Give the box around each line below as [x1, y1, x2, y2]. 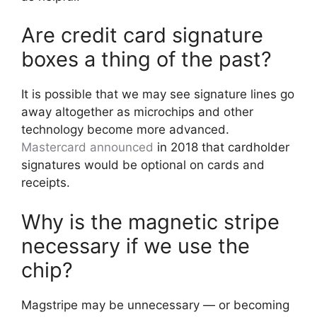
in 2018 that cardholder [154, 140, 289, 154]
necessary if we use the [21, 233, 250, 258]
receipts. [21, 175, 70, 190]
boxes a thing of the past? [21, 47, 272, 71]
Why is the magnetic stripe [21, 209, 279, 234]
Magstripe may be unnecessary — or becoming [21, 297, 289, 312]
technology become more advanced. [21, 122, 229, 137]
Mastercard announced [21, 140, 154, 154]
